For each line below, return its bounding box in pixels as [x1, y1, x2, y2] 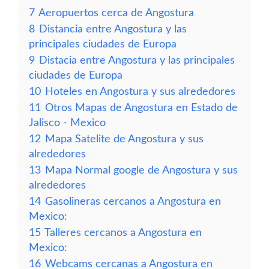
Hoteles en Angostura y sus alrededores [45, 86, 235, 97]
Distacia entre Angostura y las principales [39, 55, 235, 65]
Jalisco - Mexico [29, 118, 106, 128]
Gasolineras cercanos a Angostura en [45, 196, 221, 207]
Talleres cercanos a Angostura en [44, 228, 202, 238]
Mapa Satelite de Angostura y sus [45, 134, 204, 144]
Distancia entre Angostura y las [39, 24, 187, 34]
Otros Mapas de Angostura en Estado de [45, 103, 238, 113]
